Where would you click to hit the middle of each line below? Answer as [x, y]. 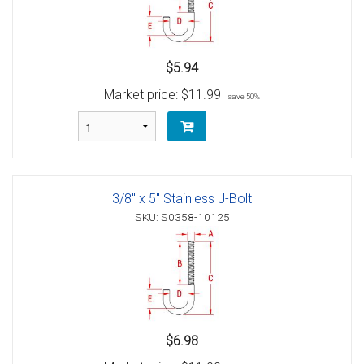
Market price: [143, 95]
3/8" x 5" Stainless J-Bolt [182, 199]
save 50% [244, 97]
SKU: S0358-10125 [182, 217]
